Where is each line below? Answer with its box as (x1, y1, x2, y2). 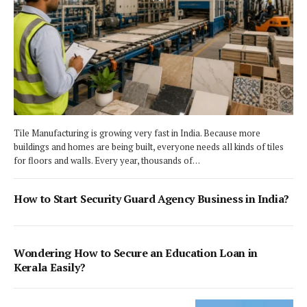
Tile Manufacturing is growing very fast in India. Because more (14, 127, 260, 140)
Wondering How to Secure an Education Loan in (14, 245, 258, 261)
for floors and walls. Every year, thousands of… (14, 154, 200, 167)
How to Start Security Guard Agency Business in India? (14, 191, 290, 207)
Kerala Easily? (14, 260, 86, 275)
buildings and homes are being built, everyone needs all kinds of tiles (14, 140, 284, 153)
